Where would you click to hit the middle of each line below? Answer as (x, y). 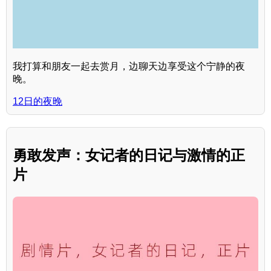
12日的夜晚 (38, 101)
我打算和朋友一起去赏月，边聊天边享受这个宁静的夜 (129, 66)
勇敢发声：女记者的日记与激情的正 (129, 155)
